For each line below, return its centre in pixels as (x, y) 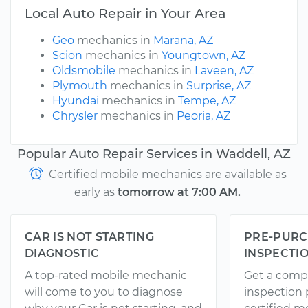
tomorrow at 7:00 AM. (179, 192)
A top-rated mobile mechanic (106, 276)
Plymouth (80, 86)
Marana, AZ (183, 41)
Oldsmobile (84, 71)
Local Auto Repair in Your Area (125, 13)
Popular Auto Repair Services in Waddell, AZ (154, 154)
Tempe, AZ (207, 101)
